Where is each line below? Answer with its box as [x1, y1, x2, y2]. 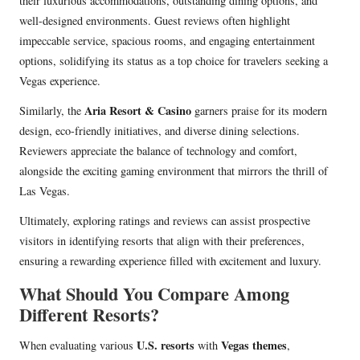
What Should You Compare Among [19, 280, 289, 308]
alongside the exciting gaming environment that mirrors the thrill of [19, 163, 328, 179]
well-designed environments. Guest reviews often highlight [19, 13, 290, 29]
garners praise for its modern [191, 103, 327, 119]
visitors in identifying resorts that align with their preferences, [19, 233, 305, 249]
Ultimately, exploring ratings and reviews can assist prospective [19, 213, 310, 229]
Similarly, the [19, 103, 84, 119]
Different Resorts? [19, 301, 159, 329]
